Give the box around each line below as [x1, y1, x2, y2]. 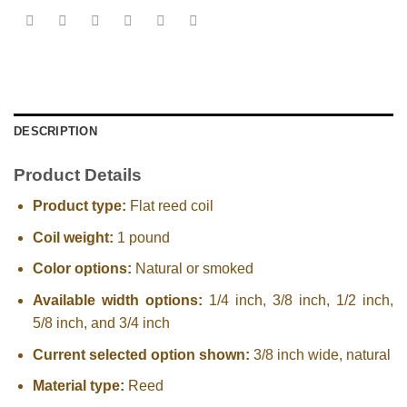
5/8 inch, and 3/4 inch [32, 315, 170, 331]
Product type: [32, 198, 126, 214]
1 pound [113, 229, 170, 245]
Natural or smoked [131, 261, 253, 277]
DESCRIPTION [14, 124, 97, 138]
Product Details [14, 164, 142, 184]
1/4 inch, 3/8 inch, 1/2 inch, [202, 293, 394, 308]
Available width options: [32, 293, 203, 308]
